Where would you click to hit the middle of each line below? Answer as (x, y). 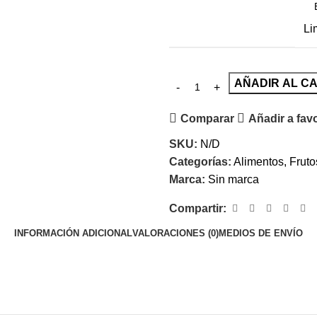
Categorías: (200, 162)
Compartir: (198, 208)
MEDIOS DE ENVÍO (261, 233)
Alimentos (259, 162)
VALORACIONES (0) (175, 233)
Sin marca (234, 179)
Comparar (207, 118)
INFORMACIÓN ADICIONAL (73, 233)
